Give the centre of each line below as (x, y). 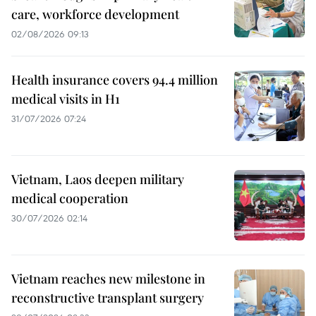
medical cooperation (70, 198)
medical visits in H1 (66, 98)
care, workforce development (95, 14)
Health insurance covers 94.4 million (115, 79)
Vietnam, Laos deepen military (98, 179)
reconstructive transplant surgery (108, 297)
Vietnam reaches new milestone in (108, 278)
